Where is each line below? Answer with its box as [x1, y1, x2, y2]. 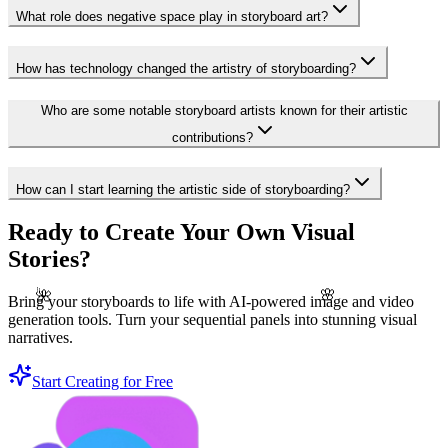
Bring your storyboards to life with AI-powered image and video [8, 293, 414, 311]
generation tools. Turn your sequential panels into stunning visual [8, 311, 417, 329]
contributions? [171, 129, 253, 145]
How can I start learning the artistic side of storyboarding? [16, 181, 350, 197]
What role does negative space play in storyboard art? [16, 9, 328, 25]
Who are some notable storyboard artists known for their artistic [40, 102, 408, 118]
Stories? [8, 246, 91, 273]
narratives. [8, 329, 73, 347]
